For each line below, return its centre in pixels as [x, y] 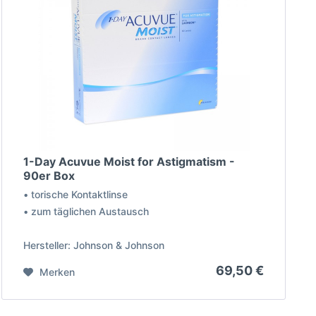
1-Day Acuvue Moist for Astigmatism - [129, 162]
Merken [57, 272]
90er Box [49, 176]
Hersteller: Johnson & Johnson [94, 245]
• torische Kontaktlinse [76, 195]
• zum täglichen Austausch [86, 212]
